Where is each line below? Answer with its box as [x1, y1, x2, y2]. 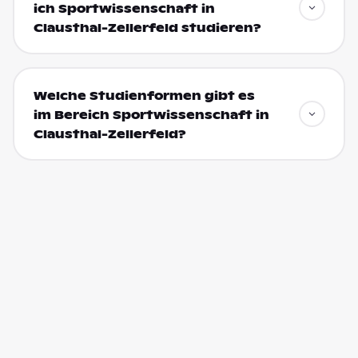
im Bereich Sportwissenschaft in [33, 107, 269, 122]
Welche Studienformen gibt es [33, 88, 255, 103]
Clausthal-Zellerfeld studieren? [33, 20, 261, 35]
